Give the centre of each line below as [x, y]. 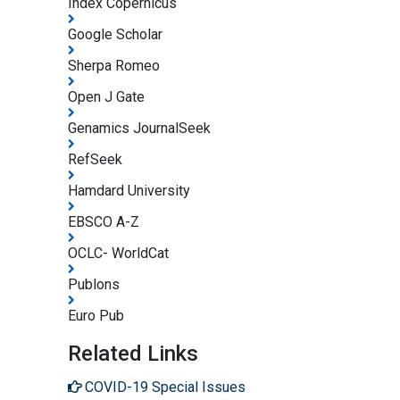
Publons [94, 285]
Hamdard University [129, 191]
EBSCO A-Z [104, 222]
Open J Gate [106, 97]
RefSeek [95, 160]
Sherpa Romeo [114, 66]
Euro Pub [96, 316]
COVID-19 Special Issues [165, 387]
